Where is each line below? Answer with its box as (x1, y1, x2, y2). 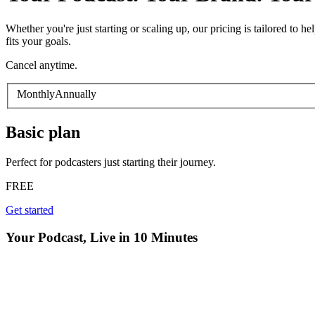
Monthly (17, 88, 55, 101)
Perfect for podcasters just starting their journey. (6, 156, 216, 169)
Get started (6, 204, 53, 217)
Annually (55, 88, 96, 101)
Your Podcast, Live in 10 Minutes (6, 230, 198, 245)
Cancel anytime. (6, 58, 77, 71)
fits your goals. (6, 34, 71, 47)
